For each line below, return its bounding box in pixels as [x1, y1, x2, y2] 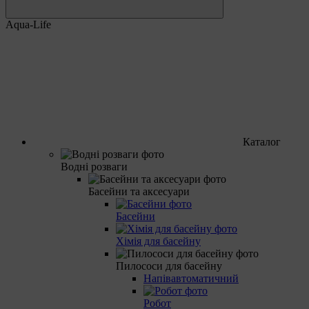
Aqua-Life [6, 18, 51, 30]
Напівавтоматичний [143, 272, 239, 284]
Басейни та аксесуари [88, 185, 190, 197]
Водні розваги [61, 160, 128, 172]
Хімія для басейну [116, 235, 201, 247]
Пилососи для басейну [116, 259, 222, 272]
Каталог [243, 135, 281, 148]
